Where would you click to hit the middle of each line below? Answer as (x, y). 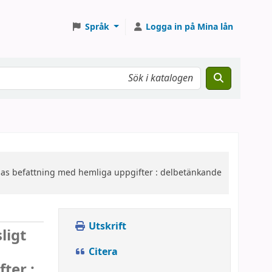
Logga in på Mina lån (189, 27)
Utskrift (106, 226)
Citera (102, 252)
